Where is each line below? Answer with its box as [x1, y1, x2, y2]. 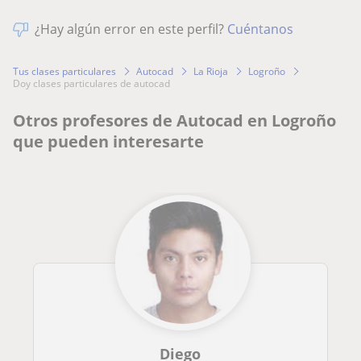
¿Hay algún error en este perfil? [35, 20, 227, 39]
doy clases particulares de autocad [20, 77, 170, 91]
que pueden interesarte [13, 131, 204, 153]
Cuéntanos [227, 20, 293, 39]
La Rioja [193, 64, 228, 78]
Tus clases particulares [13, 64, 116, 78]
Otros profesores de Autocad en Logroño [13, 110, 336, 132]
